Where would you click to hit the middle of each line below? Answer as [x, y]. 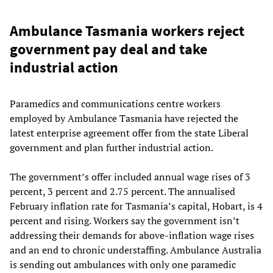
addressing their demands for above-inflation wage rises [132, 235]
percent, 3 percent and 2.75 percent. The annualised [122, 191]
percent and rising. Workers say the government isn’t [125, 220]
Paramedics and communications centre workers [115, 103]
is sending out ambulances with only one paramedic [123, 264]
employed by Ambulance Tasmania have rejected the [124, 118]
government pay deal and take [108, 49]
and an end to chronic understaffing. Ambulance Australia [136, 250]
